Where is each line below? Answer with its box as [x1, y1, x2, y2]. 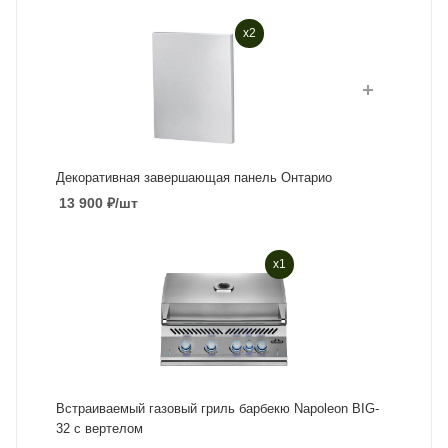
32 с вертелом [55, 420, 143, 436]
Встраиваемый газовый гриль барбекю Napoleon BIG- [55, 400, 352, 416]
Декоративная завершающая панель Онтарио [55, 169, 332, 185]
